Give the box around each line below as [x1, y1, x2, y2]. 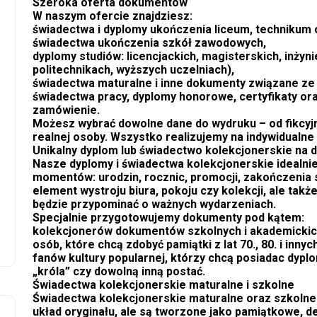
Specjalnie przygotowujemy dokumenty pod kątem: [33, 211, 304, 225]
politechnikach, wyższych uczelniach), [33, 63, 234, 77]
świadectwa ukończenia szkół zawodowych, [33, 36, 266, 50]
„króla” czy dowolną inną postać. [33, 265, 205, 279]
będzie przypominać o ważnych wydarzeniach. [33, 197, 276, 212]
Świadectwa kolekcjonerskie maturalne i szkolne [33, 278, 294, 292]
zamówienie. [33, 103, 100, 117]
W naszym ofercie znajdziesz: [33, 9, 192, 23]
